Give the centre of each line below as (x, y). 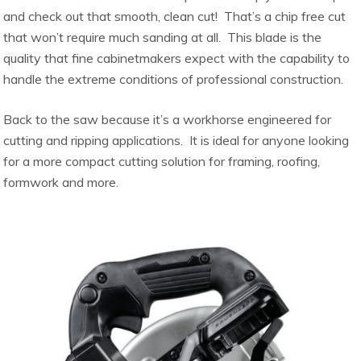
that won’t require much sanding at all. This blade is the (163, 37)
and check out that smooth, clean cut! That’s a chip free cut (175, 16)
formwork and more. (61, 182)
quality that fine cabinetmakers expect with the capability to (177, 58)
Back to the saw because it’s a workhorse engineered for (168, 119)
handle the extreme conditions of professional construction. (174, 79)
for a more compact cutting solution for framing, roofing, (162, 161)
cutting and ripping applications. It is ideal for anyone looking (176, 140)
